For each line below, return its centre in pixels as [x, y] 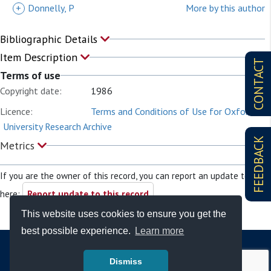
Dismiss [126, 262]
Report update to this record [88, 194]
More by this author [225, 8]
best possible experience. [77, 231]
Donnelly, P [51, 8]
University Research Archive [57, 126]
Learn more [160, 231]
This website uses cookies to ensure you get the [124, 214]
